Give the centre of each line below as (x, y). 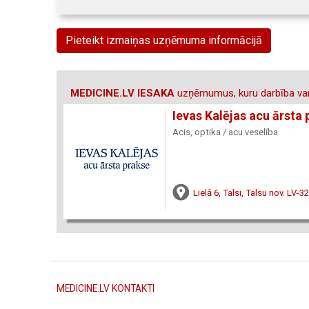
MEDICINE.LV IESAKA (122, 93)
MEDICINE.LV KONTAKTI (106, 288)
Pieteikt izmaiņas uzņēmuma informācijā (164, 40)
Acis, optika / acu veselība (225, 132)
